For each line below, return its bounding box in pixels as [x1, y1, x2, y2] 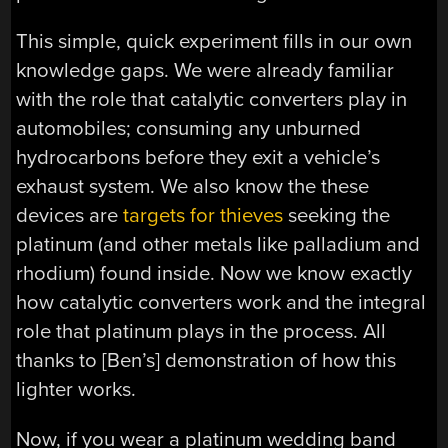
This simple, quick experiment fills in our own [16, 29, 413, 55]
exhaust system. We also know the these [16, 174, 370, 200]
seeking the [283, 203, 391, 229]
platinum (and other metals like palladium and [16, 232, 421, 258]
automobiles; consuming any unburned [16, 116, 362, 142]
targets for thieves [123, 203, 284, 229]
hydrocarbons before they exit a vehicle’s [16, 145, 381, 171]
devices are [16, 203, 124, 229]
